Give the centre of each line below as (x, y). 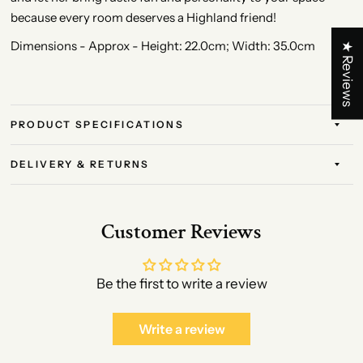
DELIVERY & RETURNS (80, 164)
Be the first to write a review (181, 284)
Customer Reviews (181, 232)
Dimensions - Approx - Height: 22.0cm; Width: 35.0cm (162, 46)
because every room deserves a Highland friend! (143, 17)
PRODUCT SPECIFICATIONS (97, 124)
